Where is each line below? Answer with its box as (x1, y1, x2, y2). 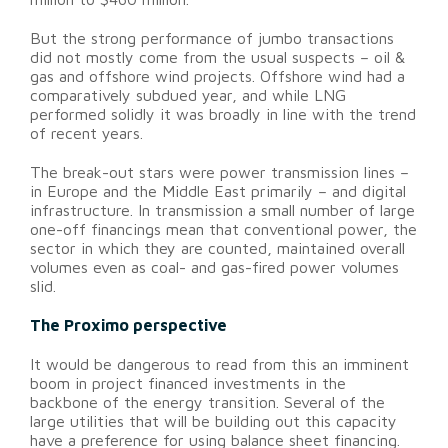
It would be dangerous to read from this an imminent (30, 355, 409, 374)
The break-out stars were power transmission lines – (30, 163, 409, 182)
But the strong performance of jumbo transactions (30, 29, 394, 48)
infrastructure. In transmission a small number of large (30, 201, 415, 220)
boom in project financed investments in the (30, 374, 346, 393)
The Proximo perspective (30, 316, 227, 335)
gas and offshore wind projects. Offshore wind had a (30, 67, 405, 86)
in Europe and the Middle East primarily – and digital (30, 182, 406, 201)
